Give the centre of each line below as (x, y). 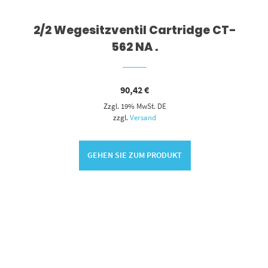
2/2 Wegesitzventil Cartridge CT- (135, 30)
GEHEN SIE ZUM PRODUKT (135, 155)
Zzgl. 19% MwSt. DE (135, 106)
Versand (143, 117)
